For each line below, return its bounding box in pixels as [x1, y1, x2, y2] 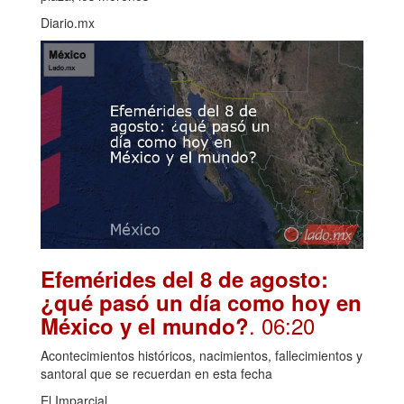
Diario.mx [41, 14, 95, 32]
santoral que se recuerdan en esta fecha [41, 363, 272, 382]
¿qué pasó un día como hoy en [41, 286, 362, 317]
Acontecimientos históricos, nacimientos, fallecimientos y [41, 345, 363, 364]
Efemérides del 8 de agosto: [41, 262, 328, 294]
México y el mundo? [41, 309, 249, 341]
